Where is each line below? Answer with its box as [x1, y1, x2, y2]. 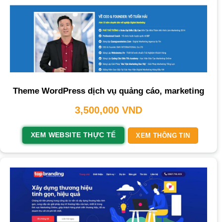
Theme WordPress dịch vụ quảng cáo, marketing [13, 86, 204, 96]
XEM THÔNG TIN [136, 131, 190, 139]
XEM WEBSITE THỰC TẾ [30, 131, 116, 139]
